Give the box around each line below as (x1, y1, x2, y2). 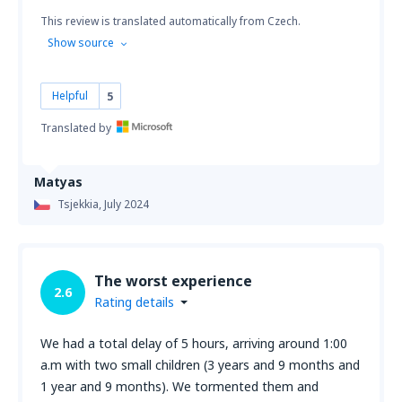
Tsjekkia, (57, 197, 104, 212)
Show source (48, 35, 114, 50)
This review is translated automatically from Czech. (40, 13, 301, 29)
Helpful (52, 88, 88, 103)
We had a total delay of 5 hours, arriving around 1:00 (40, 335, 347, 352)
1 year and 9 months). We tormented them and (40, 378, 319, 395)
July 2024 (104, 197, 149, 212)
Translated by (40, 120, 111, 135)
